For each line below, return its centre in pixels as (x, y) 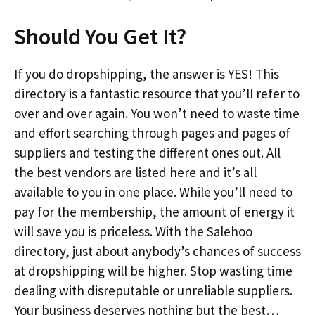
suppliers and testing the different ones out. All (147, 152)
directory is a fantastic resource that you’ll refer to (157, 93)
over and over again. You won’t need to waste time (157, 113)
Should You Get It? (100, 36)
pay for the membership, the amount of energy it (154, 211)
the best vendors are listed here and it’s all (135, 172)
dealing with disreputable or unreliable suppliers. (153, 290)
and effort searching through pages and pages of (152, 133)
